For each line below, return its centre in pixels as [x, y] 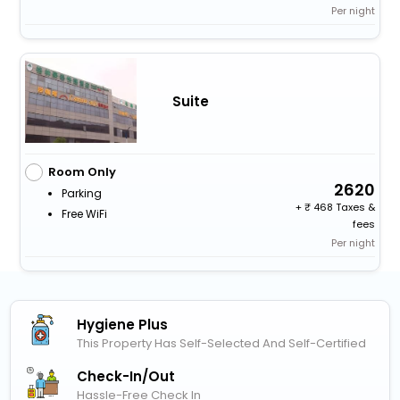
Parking [81, 193]
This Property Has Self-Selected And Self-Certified [222, 343]
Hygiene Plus [123, 324]
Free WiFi [84, 213]
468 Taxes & [343, 207]
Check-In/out [126, 376]
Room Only [82, 171]
